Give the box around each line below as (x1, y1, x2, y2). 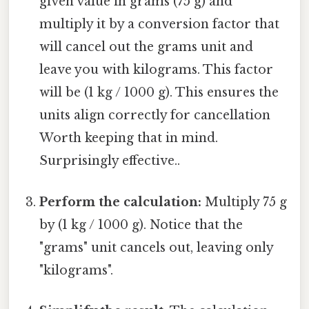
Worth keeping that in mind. (39, 130, 219, 146)
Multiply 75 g (201, 194, 288, 210)
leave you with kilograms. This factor (39, 62, 274, 78)
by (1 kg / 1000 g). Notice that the (39, 217, 243, 232)
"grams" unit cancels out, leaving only (39, 239, 274, 255)
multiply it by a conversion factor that (39, 17, 280, 32)
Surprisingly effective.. (39, 153, 181, 169)
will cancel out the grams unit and (39, 39, 254, 55)
